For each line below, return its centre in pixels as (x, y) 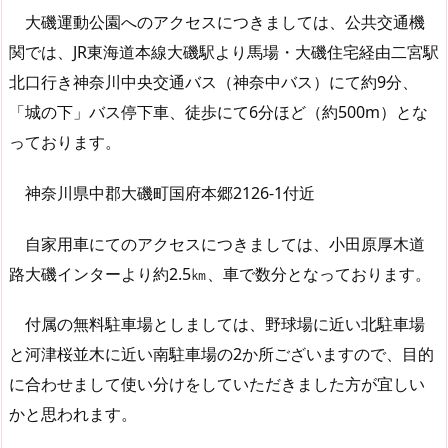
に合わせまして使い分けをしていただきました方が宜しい (217, 384)
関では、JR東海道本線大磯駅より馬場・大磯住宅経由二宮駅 (224, 52)
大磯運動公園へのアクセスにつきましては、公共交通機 (217, 22)
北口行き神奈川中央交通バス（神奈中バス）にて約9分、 (213, 82)
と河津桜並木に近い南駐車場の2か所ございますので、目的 (221, 354)
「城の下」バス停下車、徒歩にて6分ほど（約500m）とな (218, 112)
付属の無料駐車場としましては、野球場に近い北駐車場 (217, 324)
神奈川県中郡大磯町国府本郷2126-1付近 (162, 192)
